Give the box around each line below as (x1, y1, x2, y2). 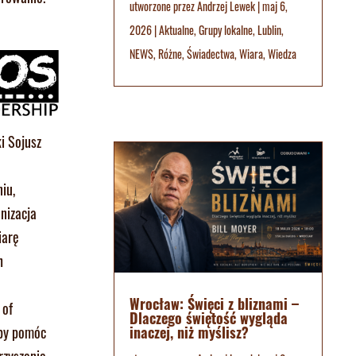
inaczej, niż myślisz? (129, 321, 249, 342)
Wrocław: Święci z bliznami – (129, 292, 299, 314)
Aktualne (158, 21, 194, 39)
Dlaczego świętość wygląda (129, 307, 288, 328)
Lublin (257, 21, 281, 39)
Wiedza (267, 45, 296, 63)
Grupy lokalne (198, 21, 253, 39)
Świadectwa (186, 45, 234, 63)
